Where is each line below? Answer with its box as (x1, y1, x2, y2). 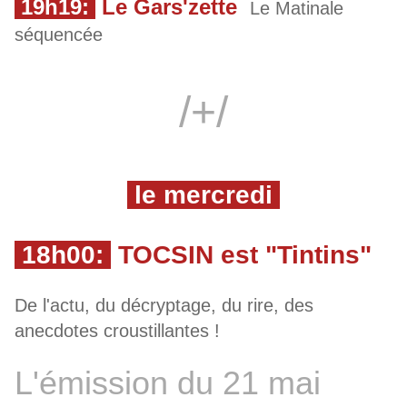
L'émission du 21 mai (15, 364, 321, 402)
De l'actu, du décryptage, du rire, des (15, 295, 313, 316)
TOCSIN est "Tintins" (118, 241, 372, 270)
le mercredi (127, 181, 280, 210)
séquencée (15, 25, 108, 45)
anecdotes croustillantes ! (15, 321, 220, 342)
